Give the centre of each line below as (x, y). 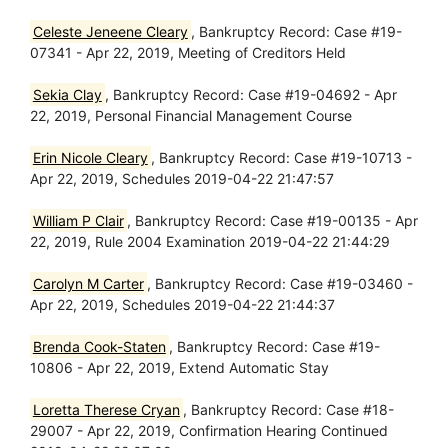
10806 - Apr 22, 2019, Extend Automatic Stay (179, 367)
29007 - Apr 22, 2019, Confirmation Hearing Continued (209, 430)
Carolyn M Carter (88, 283)
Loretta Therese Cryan (106, 409)
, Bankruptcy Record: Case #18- (288, 409)
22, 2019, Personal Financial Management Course (191, 115)
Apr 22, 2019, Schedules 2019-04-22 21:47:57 (182, 178)
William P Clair (78, 220)
